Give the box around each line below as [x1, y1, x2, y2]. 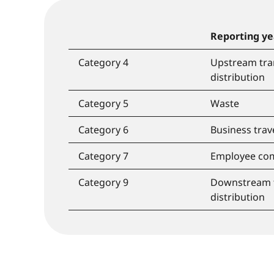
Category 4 [78, 55, 128, 69]
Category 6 [78, 122, 128, 136]
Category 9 [78, 175, 128, 189]
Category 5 [78, 96, 128, 110]
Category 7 [78, 149, 128, 163]
